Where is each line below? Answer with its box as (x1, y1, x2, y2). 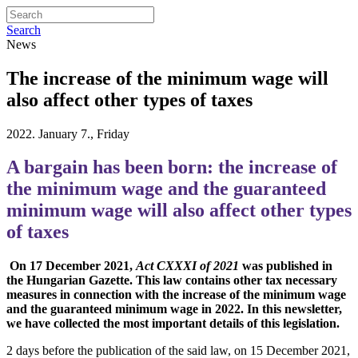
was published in (239, 259, 332, 273)
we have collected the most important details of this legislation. (6, 316, 340, 331)
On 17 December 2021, (10, 259, 136, 273)
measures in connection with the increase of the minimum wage (6, 288, 346, 302)
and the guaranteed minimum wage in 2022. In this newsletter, (6, 302, 342, 316)
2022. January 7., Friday (6, 126, 129, 141)
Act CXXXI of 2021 (136, 259, 239, 273)
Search (6, 22, 41, 37)
